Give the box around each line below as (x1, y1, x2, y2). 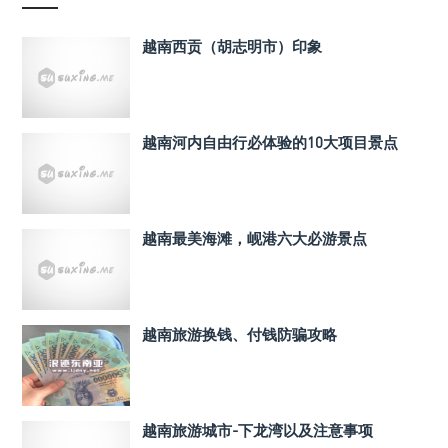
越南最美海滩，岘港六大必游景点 (142, 228, 367, 247)
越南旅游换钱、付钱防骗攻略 (142, 324, 337, 343)
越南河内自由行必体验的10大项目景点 (142, 132, 398, 151)
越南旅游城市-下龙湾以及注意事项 (142, 420, 373, 439)
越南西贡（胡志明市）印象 (142, 36, 322, 55)
